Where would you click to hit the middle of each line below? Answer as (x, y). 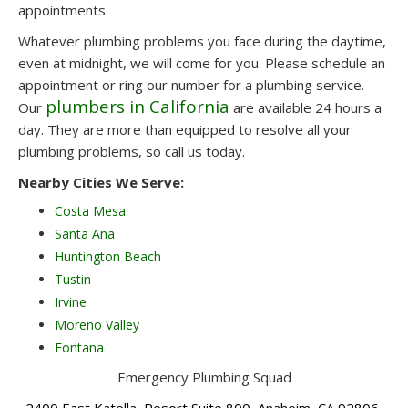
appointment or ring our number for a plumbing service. (191, 84)
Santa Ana (85, 233)
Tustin (73, 279)
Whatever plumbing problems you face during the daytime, (202, 41)
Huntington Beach (108, 256)
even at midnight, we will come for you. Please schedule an (202, 62)
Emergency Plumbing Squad (204, 377)
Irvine (71, 301)
